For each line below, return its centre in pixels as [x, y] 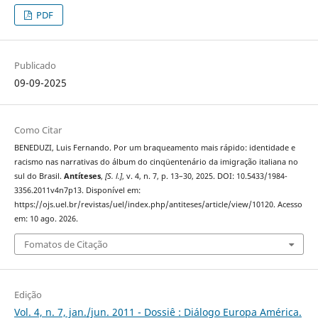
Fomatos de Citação [66, 244]
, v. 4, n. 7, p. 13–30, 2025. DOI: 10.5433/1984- [204, 176]
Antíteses [82, 176]
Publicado [35, 66]
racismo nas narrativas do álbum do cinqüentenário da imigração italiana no [156, 162]
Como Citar [38, 130]
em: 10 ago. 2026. [46, 219]
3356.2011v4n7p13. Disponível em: [77, 191]
